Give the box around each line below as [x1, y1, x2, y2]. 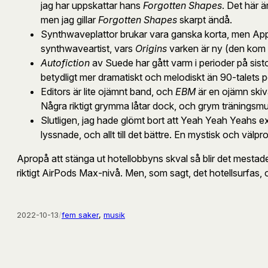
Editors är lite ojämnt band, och [41, 85, 175, 98]
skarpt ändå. [177, 13, 232, 26]
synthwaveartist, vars [41, 42, 135, 54]
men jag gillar [41, 13, 98, 26]
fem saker [62, 209, 99, 220]
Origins [135, 42, 167, 54]
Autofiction [41, 56, 90, 69]
